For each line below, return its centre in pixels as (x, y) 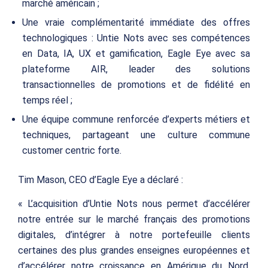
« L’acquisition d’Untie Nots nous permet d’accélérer (134, 203)
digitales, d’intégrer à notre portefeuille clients (134, 234)
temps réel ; (47, 100)
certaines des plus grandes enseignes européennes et (134, 250)
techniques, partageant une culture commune (136, 135)
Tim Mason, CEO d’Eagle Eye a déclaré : (100, 180)
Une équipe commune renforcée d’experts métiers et (136, 120)
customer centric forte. (72, 151)
